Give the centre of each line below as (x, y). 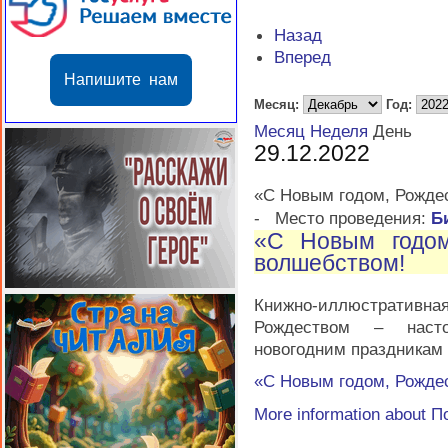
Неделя (339, 131)
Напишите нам (163, 79)
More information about (342, 414)
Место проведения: (348, 218)
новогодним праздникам (348, 349)
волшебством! (329, 263)
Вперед (302, 57)
